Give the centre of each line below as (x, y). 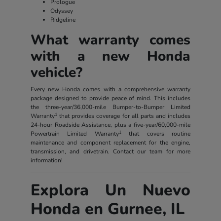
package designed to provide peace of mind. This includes (110, 98)
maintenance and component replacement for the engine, (110, 143)
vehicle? (56, 73)
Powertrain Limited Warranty (74, 134)
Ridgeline (63, 20)
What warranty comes (110, 40)
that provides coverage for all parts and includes (124, 116)
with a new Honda (110, 56)
